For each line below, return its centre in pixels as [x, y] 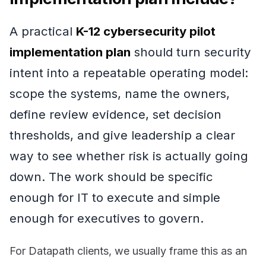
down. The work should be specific [111, 176]
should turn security [191, 52]
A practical [43, 31]
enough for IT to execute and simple [115, 197]
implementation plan [70, 52]
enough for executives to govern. [107, 218]
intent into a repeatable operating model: [129, 72]
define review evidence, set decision [115, 114]
